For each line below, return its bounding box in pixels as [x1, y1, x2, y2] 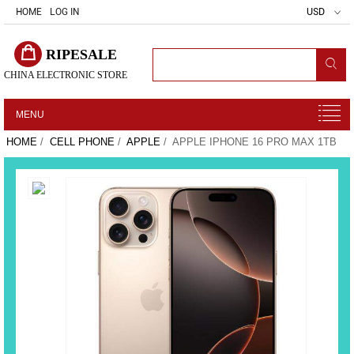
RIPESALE [46, 47, 117, 62]
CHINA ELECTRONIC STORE [4, 70, 127, 81]
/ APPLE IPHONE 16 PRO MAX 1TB [160, 136, 337, 148]
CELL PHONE [50, 136, 115, 148]
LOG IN [50, 6, 79, 17]
